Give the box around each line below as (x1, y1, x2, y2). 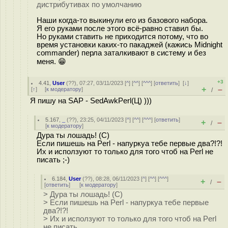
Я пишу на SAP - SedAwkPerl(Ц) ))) (30, 97, 152, 105)
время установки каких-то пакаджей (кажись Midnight (37, 40, 222, 49)
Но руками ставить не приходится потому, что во (37, 32, 208, 41)
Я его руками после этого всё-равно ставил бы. (37, 24, 203, 33)
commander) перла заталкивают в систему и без (37, 48, 206, 57)
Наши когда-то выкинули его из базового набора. (37, 16, 208, 24)
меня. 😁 (37, 57, 66, 66)
